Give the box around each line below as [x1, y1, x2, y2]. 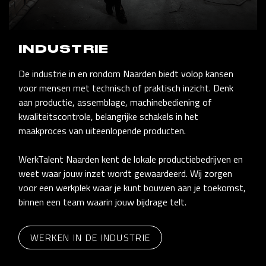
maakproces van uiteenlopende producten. [18, 123, 186, 138]
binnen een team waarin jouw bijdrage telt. [18, 194, 186, 209]
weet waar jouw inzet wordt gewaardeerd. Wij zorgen [18, 166, 232, 180]
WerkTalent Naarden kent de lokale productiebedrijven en [18, 151, 243, 166]
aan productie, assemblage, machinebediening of [18, 94, 212, 109]
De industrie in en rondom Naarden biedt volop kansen [18, 66, 233, 81]
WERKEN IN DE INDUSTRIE [30, 230, 151, 245]
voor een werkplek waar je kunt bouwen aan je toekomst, [18, 180, 246, 195]
